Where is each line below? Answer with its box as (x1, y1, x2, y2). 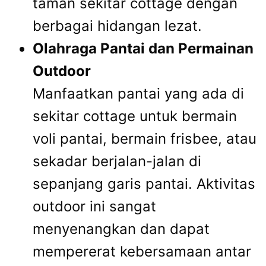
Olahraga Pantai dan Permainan (33, 40, 254, 58)
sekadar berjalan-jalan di (33, 153, 201, 170)
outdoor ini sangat (33, 198, 156, 216)
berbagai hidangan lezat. (33, 17, 202, 35)
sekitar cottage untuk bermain (33, 107, 237, 125)
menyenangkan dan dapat (33, 220, 210, 238)
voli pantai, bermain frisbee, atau (33, 130, 256, 148)
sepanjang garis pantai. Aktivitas (33, 175, 255, 193)
